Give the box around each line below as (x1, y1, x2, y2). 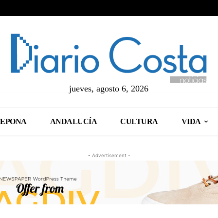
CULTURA (120, 117, 158, 126)
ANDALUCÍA (50, 117, 97, 126)
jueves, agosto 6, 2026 (69, 83, 149, 93)
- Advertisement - (88, 152, 130, 158)
